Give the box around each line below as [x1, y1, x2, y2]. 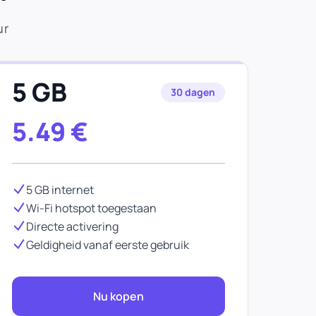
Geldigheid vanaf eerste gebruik [26, 237, 189, 253]
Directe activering [26, 219, 119, 234]
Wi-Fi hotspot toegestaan [26, 200, 157, 216]
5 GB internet [26, 182, 94, 197]
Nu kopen [93, 288, 144, 304]
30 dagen [171, 85, 215, 99]
